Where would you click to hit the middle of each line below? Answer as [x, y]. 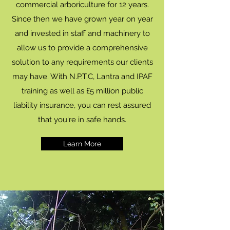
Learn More [82, 144]
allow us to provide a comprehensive [82, 48]
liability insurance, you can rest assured [82, 105]
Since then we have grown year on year [82, 19]
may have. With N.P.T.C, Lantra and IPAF [82, 76]
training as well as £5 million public [82, 91]
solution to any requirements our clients [82, 62]
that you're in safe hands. [82, 120]
